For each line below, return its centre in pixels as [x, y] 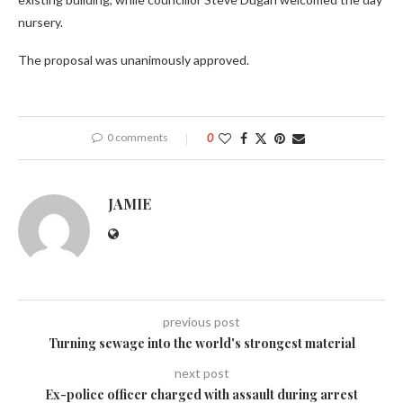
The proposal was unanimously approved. [134, 60]
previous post [201, 322]
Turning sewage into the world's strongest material [201, 344]
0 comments [137, 138]
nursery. [40, 22]
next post [201, 373]
